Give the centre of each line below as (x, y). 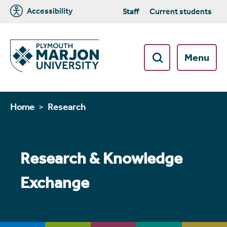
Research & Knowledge (101, 158)
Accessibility (49, 10)
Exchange (55, 183)
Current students (180, 11)
